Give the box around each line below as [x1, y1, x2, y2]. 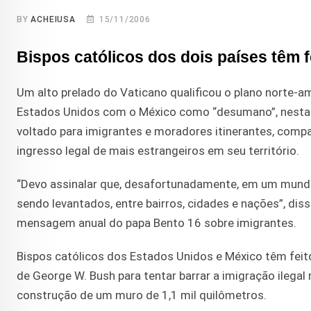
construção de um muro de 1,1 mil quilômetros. [17, 288, 267, 303]
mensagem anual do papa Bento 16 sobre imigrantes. [17, 216, 296, 230]
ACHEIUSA [31, 15, 76, 25]
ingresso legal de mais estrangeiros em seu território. [17, 144, 299, 158]
